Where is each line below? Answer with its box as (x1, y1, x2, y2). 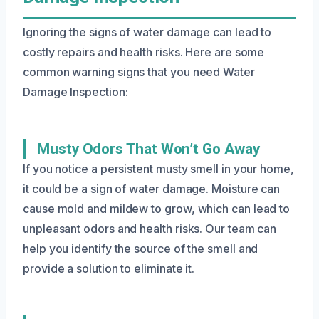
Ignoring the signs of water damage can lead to (23, 24, 272, 39)
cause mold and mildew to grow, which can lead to (23, 201, 291, 216)
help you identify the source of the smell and (23, 241, 258, 256)
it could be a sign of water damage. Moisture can (23, 181, 281, 196)
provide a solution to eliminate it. (23, 261, 195, 276)
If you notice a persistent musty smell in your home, (23, 161, 294, 176)
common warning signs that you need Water (23, 64, 255, 79)
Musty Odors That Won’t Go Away (37, 140, 260, 157)
